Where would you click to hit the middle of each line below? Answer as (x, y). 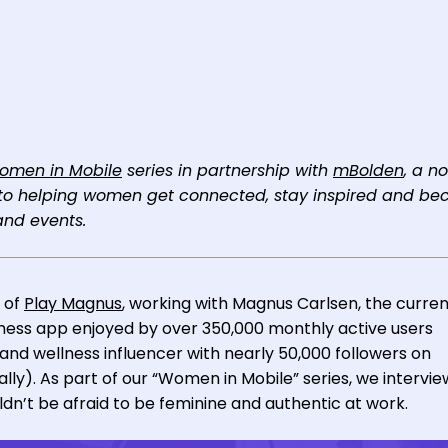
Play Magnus (73, 303)
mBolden (368, 170)
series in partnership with (227, 170)
